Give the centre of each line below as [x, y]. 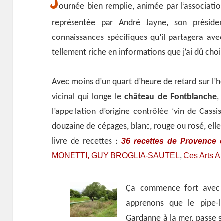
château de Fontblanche [171, 97]
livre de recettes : [87, 142]
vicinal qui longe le [88, 97]
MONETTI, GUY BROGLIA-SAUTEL [116, 156]
